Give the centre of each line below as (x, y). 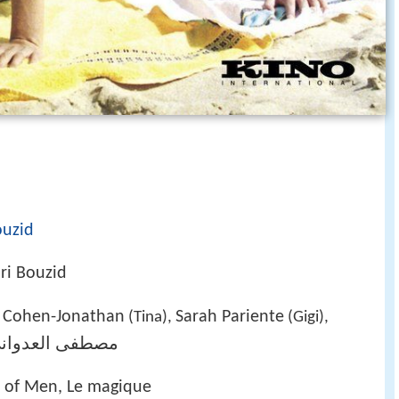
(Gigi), (306, 317)
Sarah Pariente (230, 317)
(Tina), (150, 317)
